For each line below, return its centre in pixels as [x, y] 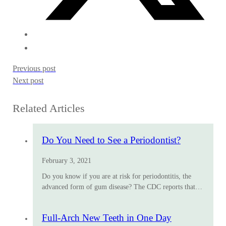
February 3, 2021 [66, 161]
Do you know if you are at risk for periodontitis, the [116, 176]
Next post [28, 81]
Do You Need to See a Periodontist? [111, 140]
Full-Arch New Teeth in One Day [106, 217]
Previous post [34, 69]
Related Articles [49, 109]
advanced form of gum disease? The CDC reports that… [122, 187]
